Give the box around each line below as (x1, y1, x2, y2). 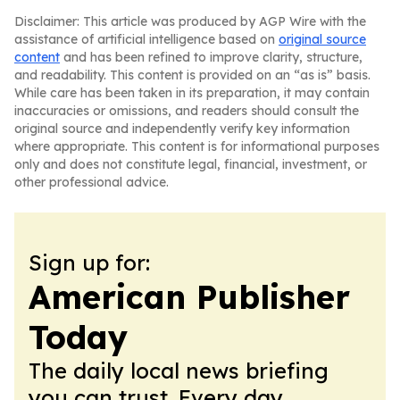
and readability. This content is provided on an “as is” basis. (14, 67, 371, 83)
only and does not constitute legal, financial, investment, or (14, 156, 367, 172)
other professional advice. (14, 174, 169, 190)
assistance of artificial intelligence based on (14, 31, 279, 47)
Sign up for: (29, 249, 150, 276)
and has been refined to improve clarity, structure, (60, 49, 362, 65)
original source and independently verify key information (14, 121, 350, 137)
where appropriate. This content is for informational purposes (14, 138, 379, 154)
